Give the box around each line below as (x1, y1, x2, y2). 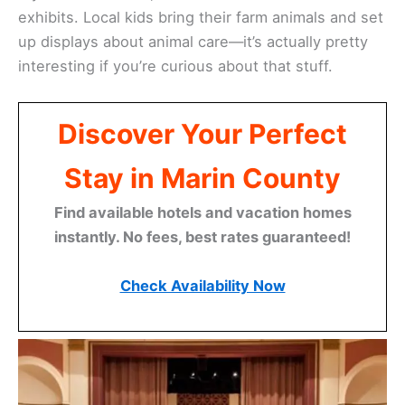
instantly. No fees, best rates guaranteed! (54, 228, 351, 247)
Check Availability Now (119, 277, 286, 296)
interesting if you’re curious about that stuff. (18, 56, 333, 75)
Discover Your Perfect (58, 118, 347, 151)
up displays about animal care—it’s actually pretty (18, 32, 368, 51)
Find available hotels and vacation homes (53, 203, 352, 222)
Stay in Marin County (64, 162, 341, 195)
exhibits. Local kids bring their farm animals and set (18, 7, 383, 26)
